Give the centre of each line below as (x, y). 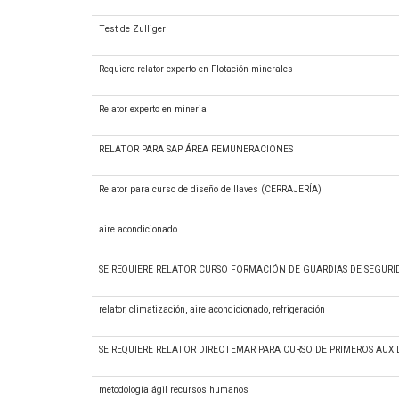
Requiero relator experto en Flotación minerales (196, 69)
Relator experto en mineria (153, 109)
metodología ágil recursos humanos (174, 390)
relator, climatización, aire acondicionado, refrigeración (212, 309)
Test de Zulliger (132, 29)
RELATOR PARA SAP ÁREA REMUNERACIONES (196, 149)
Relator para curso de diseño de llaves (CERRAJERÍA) (210, 189)
